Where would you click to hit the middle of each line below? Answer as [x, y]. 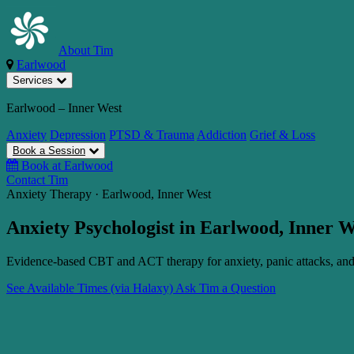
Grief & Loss [282, 135]
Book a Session [49, 151]
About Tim [86, 50]
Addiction [222, 135]
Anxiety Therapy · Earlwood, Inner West [109, 194]
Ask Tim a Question [226, 288]
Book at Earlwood [67, 166]
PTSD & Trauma [152, 135]
